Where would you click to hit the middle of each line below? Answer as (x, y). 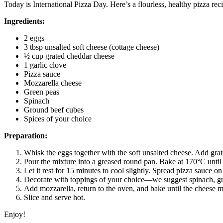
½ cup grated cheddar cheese (69, 56)
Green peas (42, 92)
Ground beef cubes (54, 110)
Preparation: (26, 135)
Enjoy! (15, 214)
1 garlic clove (45, 65)
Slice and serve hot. (55, 197)
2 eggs (34, 38)
